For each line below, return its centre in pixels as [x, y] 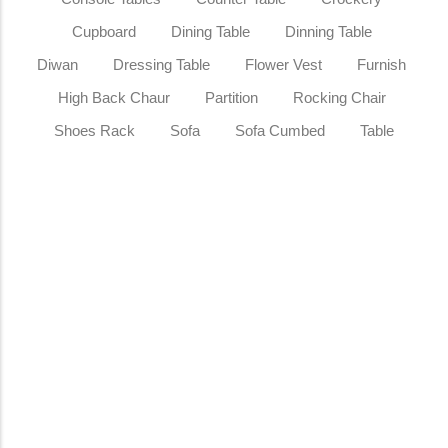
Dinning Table [328, 31]
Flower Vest [283, 64]
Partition [231, 97]
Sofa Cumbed [280, 130]
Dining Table [210, 31]
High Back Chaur [113, 97]
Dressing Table [161, 64]
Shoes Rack [94, 130]
